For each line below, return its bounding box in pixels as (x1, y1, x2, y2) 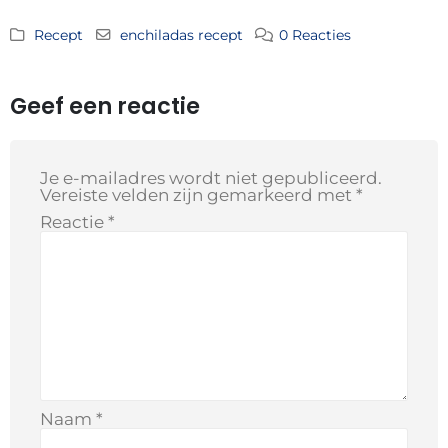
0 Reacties (279, 26, 352, 45)
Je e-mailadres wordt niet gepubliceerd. (40, 168, 382, 189)
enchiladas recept (119, 26, 243, 45)
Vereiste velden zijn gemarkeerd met (40, 185, 356, 206)
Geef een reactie (10, 90, 200, 123)
